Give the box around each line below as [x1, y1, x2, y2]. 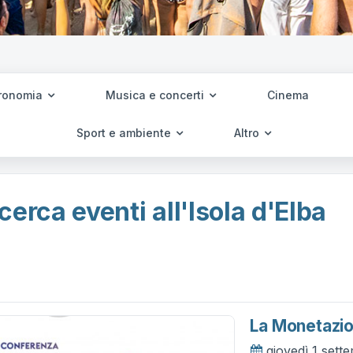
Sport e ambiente [76, 126, 174, 139]
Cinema [266, 88, 309, 102]
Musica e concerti [105, 88, 207, 102]
